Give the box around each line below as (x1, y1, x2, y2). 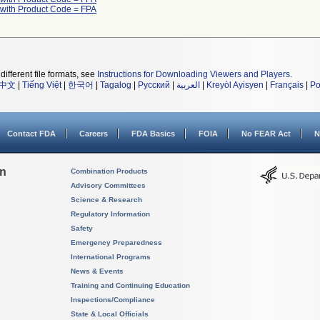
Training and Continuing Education (71, 281, 190, 289)
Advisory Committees (71, 181, 146, 189)
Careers (79, 129, 108, 138)
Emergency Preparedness (71, 239, 162, 246)
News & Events (71, 267, 124, 275)
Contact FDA (7, 129, 56, 138)
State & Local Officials (71, 310, 149, 318)
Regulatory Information (71, 210, 150, 218)
